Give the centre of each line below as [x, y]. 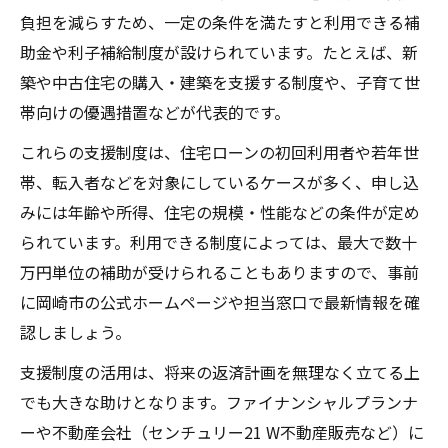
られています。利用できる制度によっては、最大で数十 [218, 242]
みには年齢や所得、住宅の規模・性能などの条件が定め [220, 212]
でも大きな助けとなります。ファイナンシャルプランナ [219, 402]
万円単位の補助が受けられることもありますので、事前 [219, 272]
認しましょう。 [75, 332]
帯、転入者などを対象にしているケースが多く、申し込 [219, 182]
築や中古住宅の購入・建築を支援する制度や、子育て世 [220, 82]
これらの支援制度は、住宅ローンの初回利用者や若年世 [219, 152]
